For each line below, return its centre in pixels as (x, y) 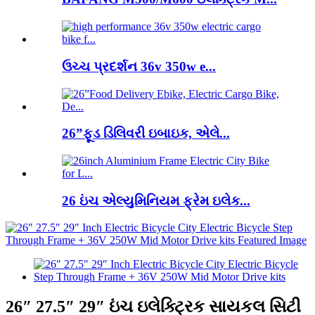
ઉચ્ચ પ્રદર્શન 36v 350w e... (139, 66)
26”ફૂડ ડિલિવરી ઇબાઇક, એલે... (146, 134)
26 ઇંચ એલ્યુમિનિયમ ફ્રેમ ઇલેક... (156, 200)
